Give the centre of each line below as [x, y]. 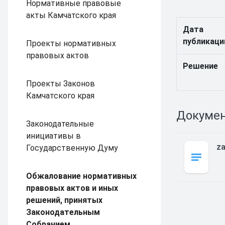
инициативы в [53, 136]
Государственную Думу [72, 148]
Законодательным [63, 212]
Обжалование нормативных [81, 176]
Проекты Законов [61, 84]
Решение [200, 66]
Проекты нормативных [71, 43]
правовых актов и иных [72, 188]
